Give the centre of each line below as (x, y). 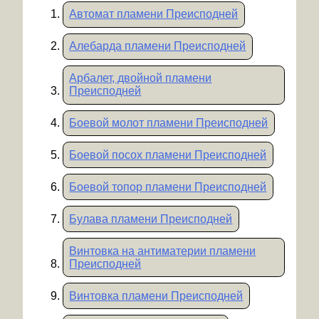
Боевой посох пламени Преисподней (168, 155)
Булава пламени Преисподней (151, 219)
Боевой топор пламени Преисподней (168, 187)
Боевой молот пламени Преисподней (169, 122)
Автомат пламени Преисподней (154, 14)
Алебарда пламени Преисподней (158, 46)
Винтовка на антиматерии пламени (163, 251)
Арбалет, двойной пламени (141, 78)
